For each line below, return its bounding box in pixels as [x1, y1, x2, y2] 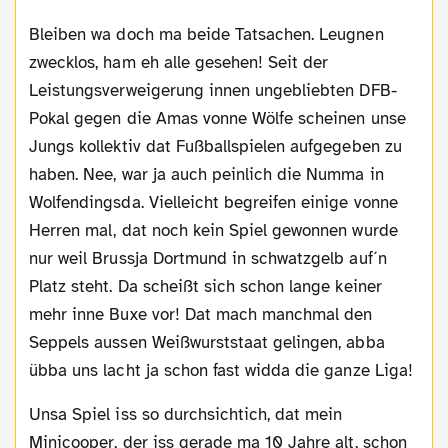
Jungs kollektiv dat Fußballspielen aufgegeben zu [29, 135, 402, 157]
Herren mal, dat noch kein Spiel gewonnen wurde [29, 219, 398, 241]
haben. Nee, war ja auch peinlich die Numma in [29, 163, 384, 185]
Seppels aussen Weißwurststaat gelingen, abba [29, 331, 385, 353]
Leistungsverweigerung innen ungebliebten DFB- [29, 79, 397, 101]
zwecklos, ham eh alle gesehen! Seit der [29, 51, 329, 73]
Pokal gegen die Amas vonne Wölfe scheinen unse [29, 107, 406, 129]
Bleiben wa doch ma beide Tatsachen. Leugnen [29, 23, 41, 45]
